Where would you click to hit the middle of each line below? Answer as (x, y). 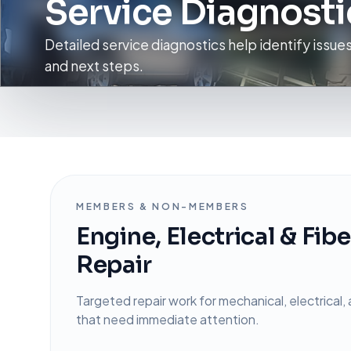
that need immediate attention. (168, 319)
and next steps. (94, 65)
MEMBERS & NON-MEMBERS (163, 206)
